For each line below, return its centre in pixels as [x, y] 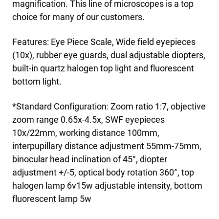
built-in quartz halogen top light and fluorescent [103, 68]
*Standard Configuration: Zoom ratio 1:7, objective [109, 106]
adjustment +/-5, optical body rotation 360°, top [103, 172]
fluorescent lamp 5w [52, 199]
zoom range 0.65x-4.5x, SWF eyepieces [88, 120]
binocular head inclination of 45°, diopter [90, 159]
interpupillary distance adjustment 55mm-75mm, [107, 146]
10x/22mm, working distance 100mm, [86, 133]
